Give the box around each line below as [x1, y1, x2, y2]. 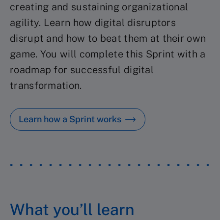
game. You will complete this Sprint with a [10, 48, 206, 60]
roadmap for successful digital [10, 64, 154, 76]
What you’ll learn [10, 200, 135, 219]
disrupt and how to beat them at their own [10, 32, 206, 44]
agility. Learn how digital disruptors [10, 17, 176, 28]
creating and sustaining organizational [10, 1, 189, 13]
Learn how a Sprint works [19, 114, 121, 124]
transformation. [10, 80, 82, 91]
